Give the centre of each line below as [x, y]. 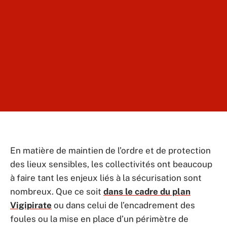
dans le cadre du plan [147, 192]
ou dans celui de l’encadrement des [123, 205]
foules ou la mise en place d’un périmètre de [99, 219]
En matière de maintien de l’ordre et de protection [110, 150]
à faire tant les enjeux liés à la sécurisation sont [106, 178]
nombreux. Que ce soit [57, 192]
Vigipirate [31, 205]
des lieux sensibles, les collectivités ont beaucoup [111, 164]
